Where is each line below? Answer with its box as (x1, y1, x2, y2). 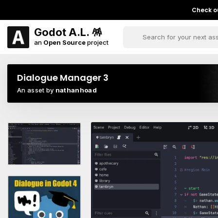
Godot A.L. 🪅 (34, 25, 102, 38)
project (86, 38, 109, 46)
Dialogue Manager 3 (17, 72, 109, 84)
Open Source (43, 38, 86, 46)
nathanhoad (55, 86, 97, 94)
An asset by (17, 86, 55, 94)
